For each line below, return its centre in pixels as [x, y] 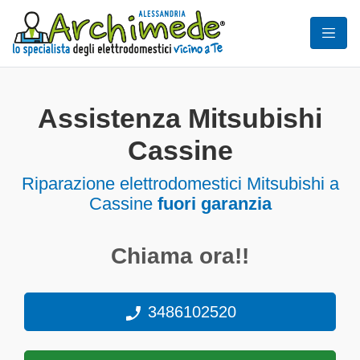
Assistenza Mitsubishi [180, 119]
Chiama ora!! [180, 256]
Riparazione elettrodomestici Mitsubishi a [180, 184]
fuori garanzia [214, 204]
